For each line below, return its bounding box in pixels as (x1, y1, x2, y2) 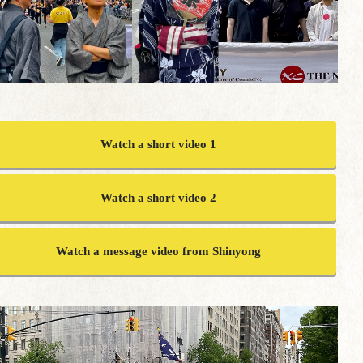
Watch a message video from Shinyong (56, 245, 262, 258)
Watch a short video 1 (100, 138, 217, 152)
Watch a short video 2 (100, 191, 217, 205)
